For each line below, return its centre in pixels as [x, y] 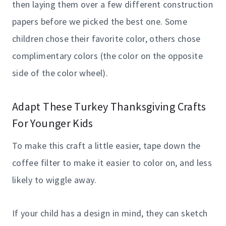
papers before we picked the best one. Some [100, 21]
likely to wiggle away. [54, 180]
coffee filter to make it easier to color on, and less [112, 162]
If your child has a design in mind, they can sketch [110, 213]
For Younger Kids [53, 123]
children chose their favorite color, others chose [106, 38]
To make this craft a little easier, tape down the [106, 145]
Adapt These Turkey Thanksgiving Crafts [109, 106]
